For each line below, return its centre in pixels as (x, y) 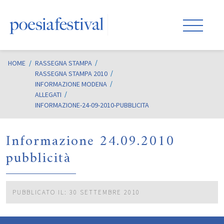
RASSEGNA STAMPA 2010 (71, 73)
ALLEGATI (48, 94)
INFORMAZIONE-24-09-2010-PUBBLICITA (92, 105)
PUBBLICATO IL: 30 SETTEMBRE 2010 (76, 192)
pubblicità (38, 158)
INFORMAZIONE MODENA (71, 84)
